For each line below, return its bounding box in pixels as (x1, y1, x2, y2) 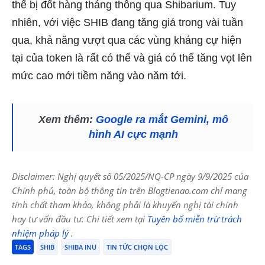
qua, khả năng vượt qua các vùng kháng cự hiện (12, 34, 241, 46)
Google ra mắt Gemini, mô (95, 113, 228, 125)
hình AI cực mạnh (88, 128, 178, 140)
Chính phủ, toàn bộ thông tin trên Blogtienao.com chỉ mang (12, 184, 247, 196)
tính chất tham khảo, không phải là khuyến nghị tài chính (12, 198, 238, 211)
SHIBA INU (64, 242, 96, 251)
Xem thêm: (38, 113, 96, 125)
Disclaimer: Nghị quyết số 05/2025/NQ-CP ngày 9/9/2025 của (12, 170, 248, 182)
